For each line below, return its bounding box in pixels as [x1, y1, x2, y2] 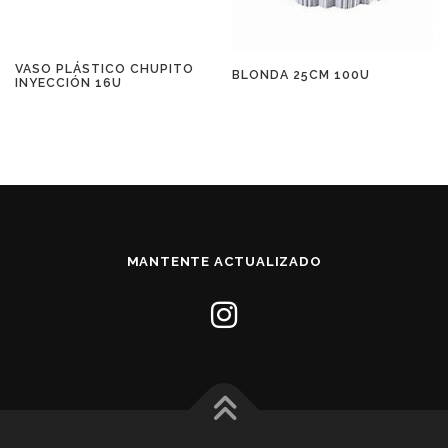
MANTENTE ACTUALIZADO [126, 254, 322, 270]
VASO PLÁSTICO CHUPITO [15, 61, 194, 77]
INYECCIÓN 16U [15, 75, 122, 91]
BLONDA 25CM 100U [232, 67, 371, 83]
